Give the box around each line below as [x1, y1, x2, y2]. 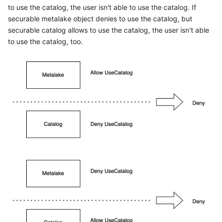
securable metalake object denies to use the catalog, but [8, 14, 192, 23]
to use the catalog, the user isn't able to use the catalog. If [8, 3, 196, 12]
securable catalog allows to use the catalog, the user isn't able [8, 26, 209, 35]
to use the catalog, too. [8, 37, 83, 46]
